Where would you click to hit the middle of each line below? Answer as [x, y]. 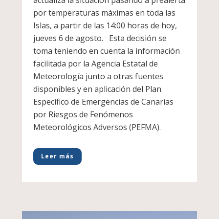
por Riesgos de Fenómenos [83, 115]
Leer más [57, 156]
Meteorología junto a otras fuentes [98, 77]
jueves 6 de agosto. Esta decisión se [100, 38]
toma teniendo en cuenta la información [106, 51]
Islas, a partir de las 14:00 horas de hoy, [105, 26]
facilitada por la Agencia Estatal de [95, 64]
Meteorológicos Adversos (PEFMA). [97, 127]
